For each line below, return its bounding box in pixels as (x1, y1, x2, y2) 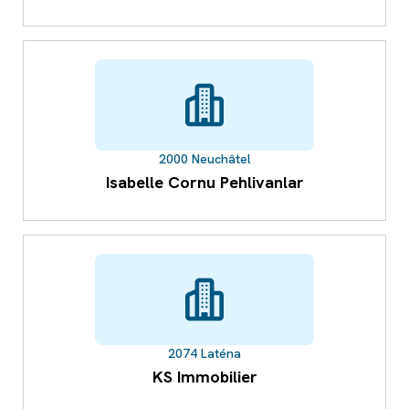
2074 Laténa (168, 345, 241, 362)
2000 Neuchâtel (158, 151, 251, 168)
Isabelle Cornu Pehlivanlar (105, 172, 304, 194)
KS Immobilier (152, 366, 257, 388)
